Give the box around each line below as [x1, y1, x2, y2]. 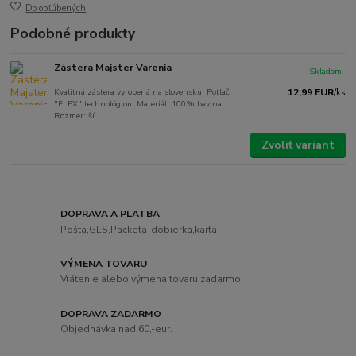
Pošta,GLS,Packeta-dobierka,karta [60, 222, 218, 236]
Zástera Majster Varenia [54, 60, 172, 74]
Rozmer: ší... [54, 109, 103, 122]
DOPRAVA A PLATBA [60, 207, 161, 220]
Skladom [309, 64, 342, 77]
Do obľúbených [25, 2, 87, 14]
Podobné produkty [10, 23, 136, 43]
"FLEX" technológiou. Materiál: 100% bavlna [54, 97, 222, 110]
